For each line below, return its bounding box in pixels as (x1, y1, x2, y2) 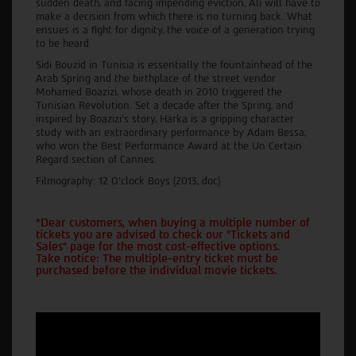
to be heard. (36, 37, 91, 49)
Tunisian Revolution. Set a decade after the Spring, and (36, 99, 293, 111)
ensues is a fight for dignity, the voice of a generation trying (36, 23, 315, 36)
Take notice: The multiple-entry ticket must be (36, 251, 278, 265)
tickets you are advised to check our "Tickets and (36, 227, 290, 242)
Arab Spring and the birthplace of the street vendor (36, 72, 276, 84)
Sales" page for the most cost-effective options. (36, 239, 280, 253)
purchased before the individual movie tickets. (36, 263, 277, 277)
